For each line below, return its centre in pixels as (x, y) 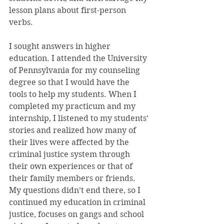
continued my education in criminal (78, 202)
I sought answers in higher (61, 46)
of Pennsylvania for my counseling (75, 70)
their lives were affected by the (70, 142)
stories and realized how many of (73, 130)
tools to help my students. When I (74, 94)
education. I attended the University (79, 58)
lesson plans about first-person (68, 10)
